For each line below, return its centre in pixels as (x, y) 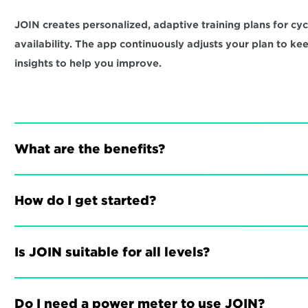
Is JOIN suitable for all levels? (112, 252)
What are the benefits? (90, 149)
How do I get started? (86, 200)
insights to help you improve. (88, 63)
